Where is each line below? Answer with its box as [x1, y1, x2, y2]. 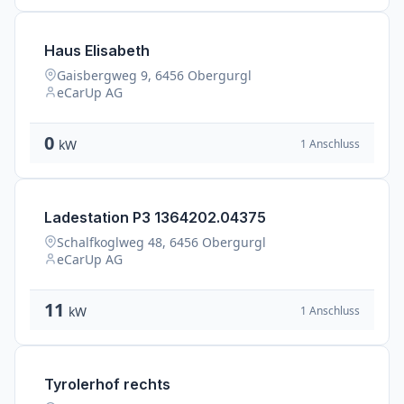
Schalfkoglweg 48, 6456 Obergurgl [57, 234, 266, 251]
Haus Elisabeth [44, 41, 150, 60]
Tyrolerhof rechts [44, 375, 170, 393]
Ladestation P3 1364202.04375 [44, 208, 266, 226]
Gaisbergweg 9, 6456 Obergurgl [57, 67, 252, 84]
